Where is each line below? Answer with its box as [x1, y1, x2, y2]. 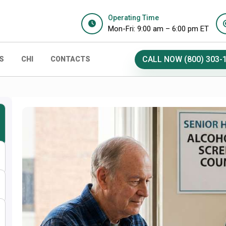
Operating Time [108, 14, 159, 22]
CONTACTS [50, 55, 90, 63]
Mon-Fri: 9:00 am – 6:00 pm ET [108, 24, 209, 33]
